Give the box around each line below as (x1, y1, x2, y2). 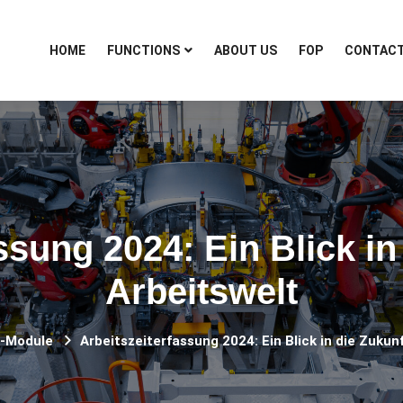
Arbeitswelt (105, 272, 298, 311)
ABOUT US (213, 43, 277, 58)
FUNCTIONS (106, 43, 180, 58)
